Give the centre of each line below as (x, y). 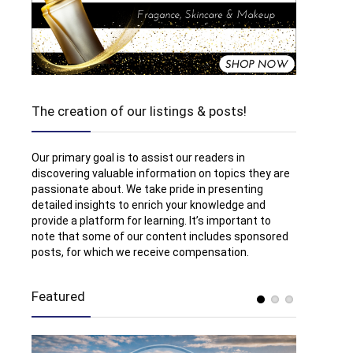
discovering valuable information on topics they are (161, 173)
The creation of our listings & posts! (139, 111)
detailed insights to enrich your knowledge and (149, 205)
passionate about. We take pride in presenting (147, 189)
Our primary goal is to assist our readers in (138, 158)
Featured (58, 296)
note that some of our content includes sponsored (160, 236)
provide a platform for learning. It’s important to (151, 221)
